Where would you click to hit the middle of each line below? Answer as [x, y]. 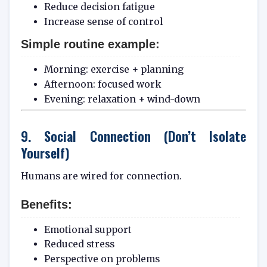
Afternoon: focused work [102, 84]
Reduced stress [79, 244]
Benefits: [46, 204]
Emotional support [88, 229]
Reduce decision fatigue [99, 7]
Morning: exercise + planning [114, 69]
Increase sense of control [103, 21]
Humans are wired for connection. [101, 176]
